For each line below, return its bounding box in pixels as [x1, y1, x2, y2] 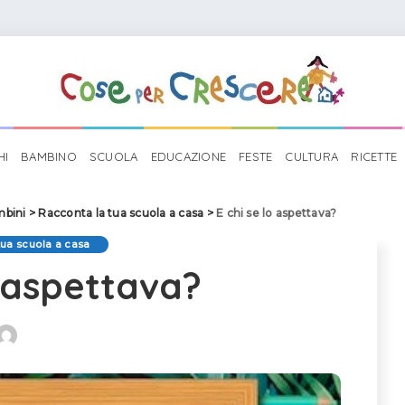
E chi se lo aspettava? [216, 206, 337, 220]
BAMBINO [21, 149, 77, 164]
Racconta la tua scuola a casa [38, 206, 204, 220]
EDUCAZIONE [150, 149, 227, 164]
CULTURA [285, 149, 339, 164]
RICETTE [351, 149, 398, 164]
